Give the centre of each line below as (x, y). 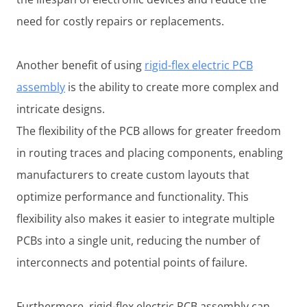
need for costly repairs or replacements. (120, 22)
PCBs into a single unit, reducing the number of (138, 241)
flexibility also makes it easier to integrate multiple (146, 219)
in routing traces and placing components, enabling (150, 153)
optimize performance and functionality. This (133, 197)
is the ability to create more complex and (172, 87)
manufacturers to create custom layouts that (133, 175)
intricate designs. (61, 109)
